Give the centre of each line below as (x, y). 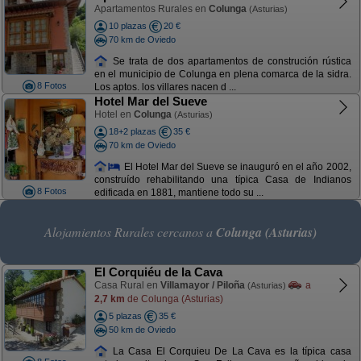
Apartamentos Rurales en (151, 9)
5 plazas (125, 316)
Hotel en (114, 114)
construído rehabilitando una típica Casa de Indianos (222, 180)
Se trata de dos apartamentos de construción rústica (230, 61)
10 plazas (127, 26)
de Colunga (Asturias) (174, 299)
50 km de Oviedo (142, 329)
